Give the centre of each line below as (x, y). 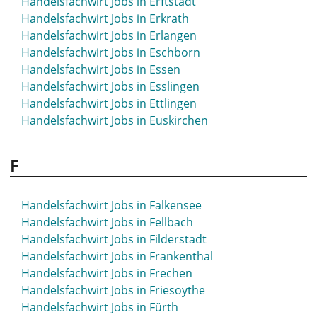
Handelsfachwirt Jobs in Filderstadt (114, 239)
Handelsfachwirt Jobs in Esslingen (110, 86)
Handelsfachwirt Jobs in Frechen (107, 273)
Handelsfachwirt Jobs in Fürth (100, 307)
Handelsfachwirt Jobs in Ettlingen (109, 103)
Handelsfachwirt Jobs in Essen (101, 69)
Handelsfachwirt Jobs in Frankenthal (117, 256)
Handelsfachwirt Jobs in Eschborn (111, 52)
